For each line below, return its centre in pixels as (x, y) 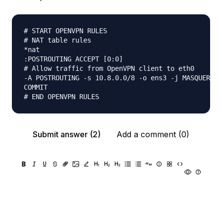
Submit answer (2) (67, 134)
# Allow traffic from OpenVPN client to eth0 (109, 68)
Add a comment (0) (153, 134)
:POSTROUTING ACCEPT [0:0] (73, 59)
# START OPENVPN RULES (65, 31)
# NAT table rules (57, 40)
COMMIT (36, 87)
